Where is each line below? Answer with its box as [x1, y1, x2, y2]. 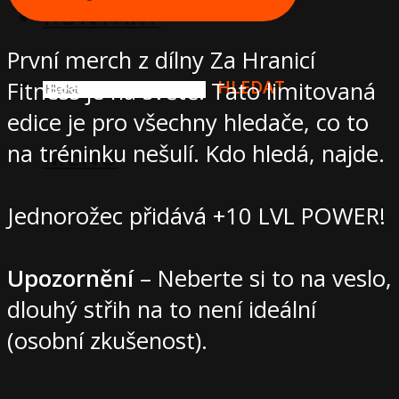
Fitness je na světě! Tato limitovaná [7, 76, 376, 108]
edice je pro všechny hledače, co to [7, 107, 369, 139]
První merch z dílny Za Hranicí [7, 45, 315, 77]
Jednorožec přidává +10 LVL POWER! [7, 200, 386, 232]
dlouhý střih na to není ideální [7, 294, 316, 326]
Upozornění [7, 263, 134, 295]
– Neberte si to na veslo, [134, 263, 392, 295]
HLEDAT [217, 75, 285, 100]
